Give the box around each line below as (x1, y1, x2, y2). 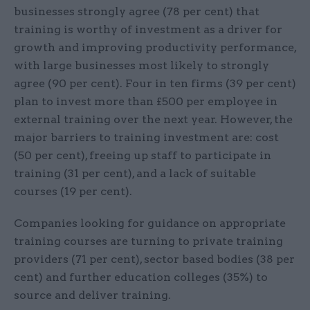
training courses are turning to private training (14, 235, 283, 248)
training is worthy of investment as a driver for (14, 23, 282, 37)
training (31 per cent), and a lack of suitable (14, 167, 256, 181)
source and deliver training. (14, 289, 171, 302)
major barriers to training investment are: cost (14, 131, 279, 145)
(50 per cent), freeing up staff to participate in (14, 149, 271, 163)
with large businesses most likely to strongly (14, 59, 269, 73)
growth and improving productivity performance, (14, 41, 296, 55)
